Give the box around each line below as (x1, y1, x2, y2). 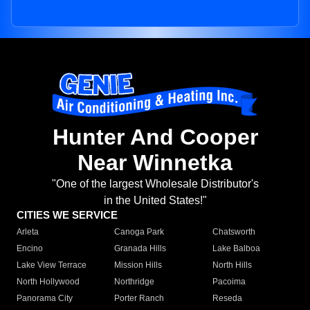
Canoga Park (114, 227, 165, 237)
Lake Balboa (212, 244, 260, 254)
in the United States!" (103, 194, 207, 207)
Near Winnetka (77, 150, 232, 176)
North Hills (212, 260, 252, 271)
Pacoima (212, 277, 246, 287)
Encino (17, 244, 43, 254)
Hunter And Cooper (52, 125, 258, 150)
